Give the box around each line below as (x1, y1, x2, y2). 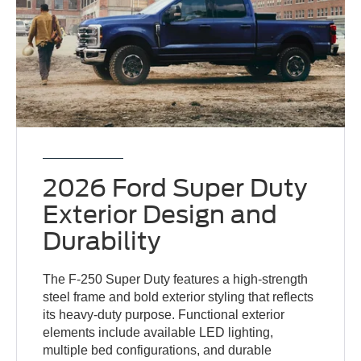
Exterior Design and (43, 199, 278, 229)
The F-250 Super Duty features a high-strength (43, 272, 309, 286)
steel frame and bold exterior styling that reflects (43, 289, 314, 304)
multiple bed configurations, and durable (43, 342, 272, 357)
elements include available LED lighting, (43, 325, 274, 339)
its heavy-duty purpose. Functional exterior (43, 307, 285, 322)
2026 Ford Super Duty (43, 172, 308, 202)
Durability (43, 226, 161, 255)
